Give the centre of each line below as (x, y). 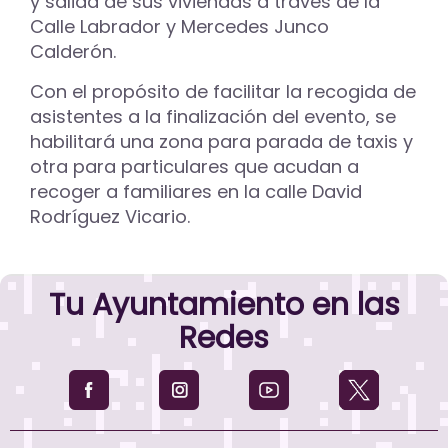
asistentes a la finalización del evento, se (213, 117)
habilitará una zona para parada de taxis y (221, 142)
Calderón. (73, 52)
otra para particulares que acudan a (194, 167)
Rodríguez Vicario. (110, 217)
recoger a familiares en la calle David (196, 192)
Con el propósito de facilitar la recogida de (223, 92)
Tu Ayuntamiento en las (224, 305)
